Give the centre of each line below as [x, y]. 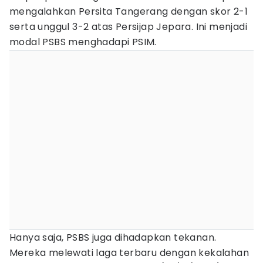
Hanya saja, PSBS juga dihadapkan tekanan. [113, 237]
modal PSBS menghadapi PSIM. [83, 42]
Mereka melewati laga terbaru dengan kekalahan [129, 253]
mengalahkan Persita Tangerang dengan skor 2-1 [129, 11]
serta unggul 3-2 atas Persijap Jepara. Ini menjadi [128, 27]
